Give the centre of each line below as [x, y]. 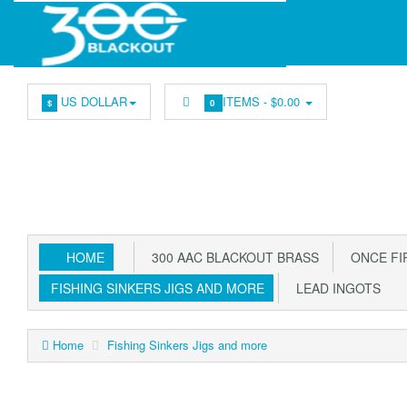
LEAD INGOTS [335, 288]
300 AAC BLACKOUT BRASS [232, 257]
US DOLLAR [92, 101]
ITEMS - [247, 101]
